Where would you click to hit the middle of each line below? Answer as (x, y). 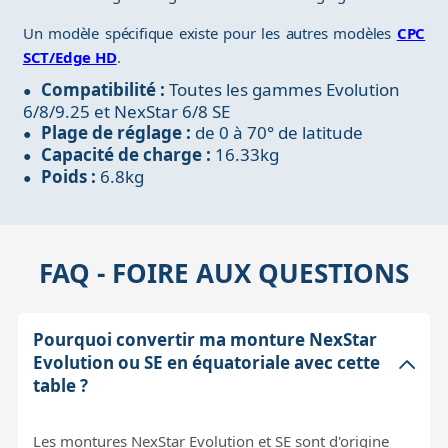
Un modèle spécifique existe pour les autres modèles (209, 33)
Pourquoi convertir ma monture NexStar (204, 339)
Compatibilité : (102, 90)
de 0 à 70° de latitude (276, 133)
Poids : (68, 177)
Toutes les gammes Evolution (282, 90)
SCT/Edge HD (69, 57)
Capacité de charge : (125, 155)
